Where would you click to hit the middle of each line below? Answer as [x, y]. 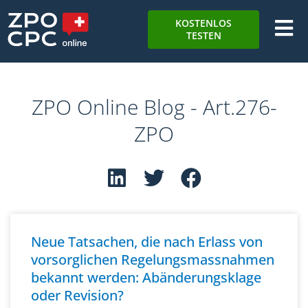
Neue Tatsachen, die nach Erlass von [147, 242]
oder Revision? [77, 295]
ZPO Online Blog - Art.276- [154, 107]
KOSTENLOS [204, 23]
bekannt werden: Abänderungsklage [146, 277]
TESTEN [203, 35]
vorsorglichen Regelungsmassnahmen [153, 260]
